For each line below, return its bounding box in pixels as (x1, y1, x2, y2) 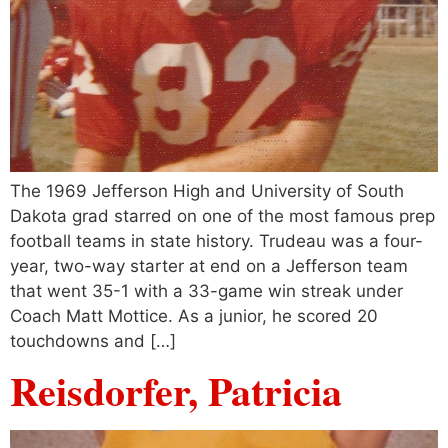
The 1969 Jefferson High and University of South (10, 180, 404, 201)
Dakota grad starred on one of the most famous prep (10, 205, 435, 226)
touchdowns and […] (10, 330, 176, 351)
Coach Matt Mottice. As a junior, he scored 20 (10, 305, 378, 326)
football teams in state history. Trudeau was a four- (10, 230, 423, 251)
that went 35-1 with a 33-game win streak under (10, 280, 403, 301)
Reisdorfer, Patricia (10, 361, 342, 421)
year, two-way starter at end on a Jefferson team (10, 255, 408, 276)
